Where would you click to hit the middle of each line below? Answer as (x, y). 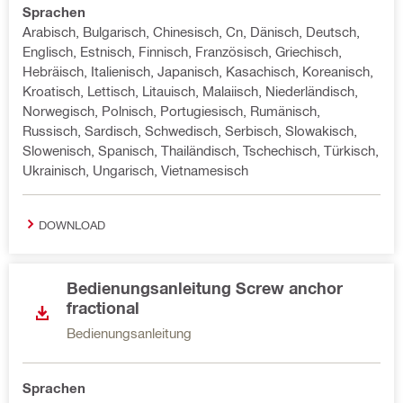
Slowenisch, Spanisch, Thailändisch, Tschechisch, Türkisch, (201, 150)
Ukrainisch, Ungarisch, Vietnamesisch (135, 170)
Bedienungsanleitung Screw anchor (205, 288)
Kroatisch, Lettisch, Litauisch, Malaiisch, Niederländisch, (190, 91)
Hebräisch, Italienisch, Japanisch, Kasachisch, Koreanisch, (198, 71)
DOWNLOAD (72, 224)
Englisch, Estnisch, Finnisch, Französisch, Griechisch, (182, 51)
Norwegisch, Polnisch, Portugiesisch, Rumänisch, (171, 111)
